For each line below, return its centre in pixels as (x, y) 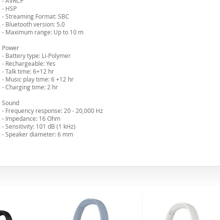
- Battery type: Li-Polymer (36, 55)
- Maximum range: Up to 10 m (43, 32)
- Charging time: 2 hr (30, 87)
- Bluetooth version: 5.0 (33, 24)
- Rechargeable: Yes (29, 63)
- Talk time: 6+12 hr (28, 71)
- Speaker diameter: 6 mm (38, 134)
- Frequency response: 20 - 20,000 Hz (53, 110)
